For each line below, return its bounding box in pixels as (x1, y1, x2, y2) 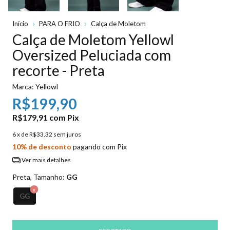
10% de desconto (12, 142, 71, 151)
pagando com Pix (71, 142, 127, 151)
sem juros (53, 130, 81, 139)
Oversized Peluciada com (12, 46, 171, 64)
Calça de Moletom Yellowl (12, 31, 174, 49)
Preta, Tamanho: (12, 172, 66, 181)
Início (12, 20, 28, 28)
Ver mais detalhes (20, 156, 71, 164)
